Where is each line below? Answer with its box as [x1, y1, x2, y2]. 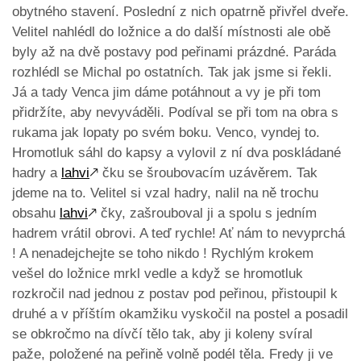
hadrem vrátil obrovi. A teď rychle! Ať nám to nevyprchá [12, 226, 345, 242]
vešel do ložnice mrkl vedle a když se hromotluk [12, 266, 303, 282]
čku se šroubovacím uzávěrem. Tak [98, 165, 317, 181]
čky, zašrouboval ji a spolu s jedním [97, 205, 317, 222]
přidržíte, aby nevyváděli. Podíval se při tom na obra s [12, 105, 338, 121]
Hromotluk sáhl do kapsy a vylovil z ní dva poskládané [12, 145, 341, 161]
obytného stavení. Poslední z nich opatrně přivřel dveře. [12, 4, 349, 20]
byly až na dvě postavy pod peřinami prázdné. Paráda [12, 44, 336, 60]
